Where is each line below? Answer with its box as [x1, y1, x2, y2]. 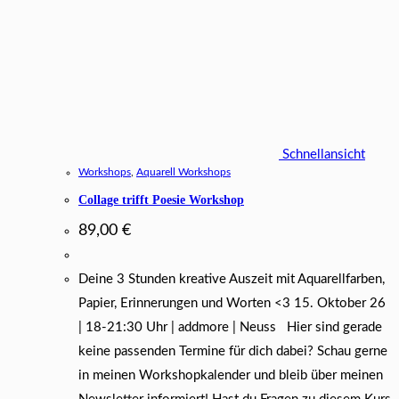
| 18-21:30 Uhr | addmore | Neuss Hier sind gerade [78, 321, 382, 335]
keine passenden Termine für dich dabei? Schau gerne [78, 345, 387, 359]
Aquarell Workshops [136, 167, 231, 178]
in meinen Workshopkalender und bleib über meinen [78, 369, 383, 383]
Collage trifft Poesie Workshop [78, 192, 244, 207]
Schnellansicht [279, 148, 365, 162]
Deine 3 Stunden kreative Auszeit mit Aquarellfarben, [78, 273, 385, 287]
